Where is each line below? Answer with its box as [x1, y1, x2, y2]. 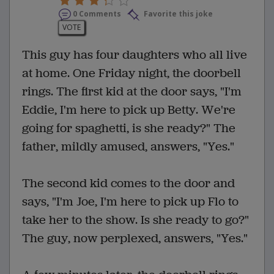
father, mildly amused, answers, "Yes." [22, 138, 234, 155]
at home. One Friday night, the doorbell [22, 64, 241, 81]
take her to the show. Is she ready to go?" [22, 211, 249, 228]
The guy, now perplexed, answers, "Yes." [22, 229, 248, 246]
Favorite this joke [142, 8, 213, 19]
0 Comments [73, 8, 121, 19]
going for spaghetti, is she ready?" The [22, 119, 235, 136]
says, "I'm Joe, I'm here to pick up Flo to [22, 193, 239, 210]
